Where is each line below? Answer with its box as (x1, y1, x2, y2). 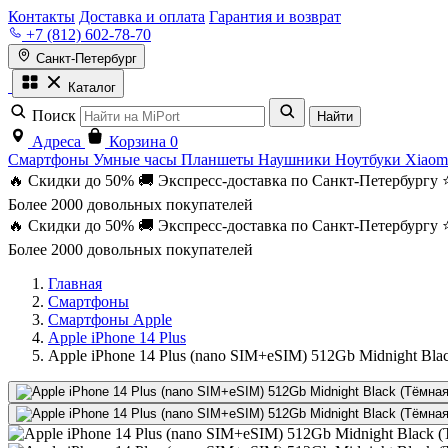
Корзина (109, 133, 166, 150)
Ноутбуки (335, 151, 405, 168)
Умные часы (93, 151, 181, 168)
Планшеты (181, 151, 258, 168)
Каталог (68, 80, 116, 95)
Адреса (32, 133, 81, 150)
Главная (48, 275, 102, 292)
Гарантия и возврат (209, 8, 341, 25)
